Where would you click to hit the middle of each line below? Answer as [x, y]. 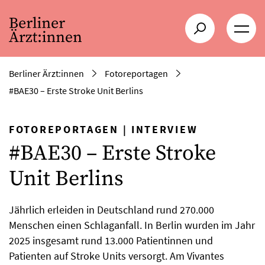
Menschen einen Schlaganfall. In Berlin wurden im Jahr [132, 225]
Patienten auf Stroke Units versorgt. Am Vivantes [117, 256]
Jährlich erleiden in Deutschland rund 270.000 [112, 210]
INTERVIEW [164, 129]
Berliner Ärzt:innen [46, 73]
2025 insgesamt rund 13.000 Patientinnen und [111, 240]
